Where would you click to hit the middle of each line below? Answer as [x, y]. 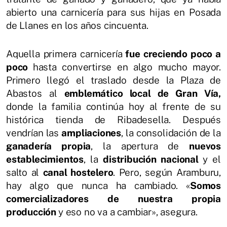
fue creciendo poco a [172, 53]
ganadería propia [49, 146]
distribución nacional [153, 159]
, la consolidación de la [171, 133]
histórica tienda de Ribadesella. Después [113, 119]
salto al [25, 172]
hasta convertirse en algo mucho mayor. [127, 67]
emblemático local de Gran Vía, [142, 93]
